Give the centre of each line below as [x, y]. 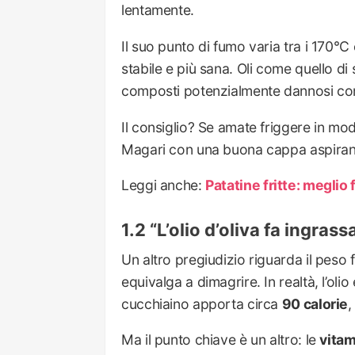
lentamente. [158, 10]
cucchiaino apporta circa [202, 303]
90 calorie [315, 303]
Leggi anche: [164, 185]
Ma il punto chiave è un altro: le [221, 340]
